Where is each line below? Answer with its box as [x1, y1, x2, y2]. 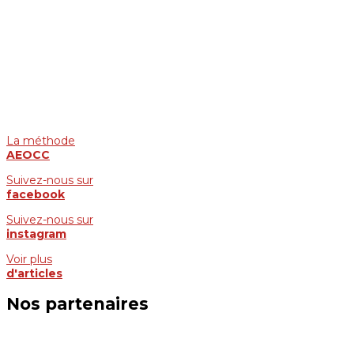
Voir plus [6, 252, 52, 267]
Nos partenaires [6, 294, 149, 314]
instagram [6, 227, 66, 242]
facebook [6, 187, 65, 202]
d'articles [6, 266, 62, 281]
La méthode [6, 134, 75, 149]
